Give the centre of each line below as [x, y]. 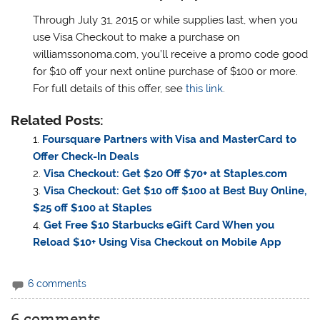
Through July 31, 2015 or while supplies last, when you [165, 20]
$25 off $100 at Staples [92, 208]
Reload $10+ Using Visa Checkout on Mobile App [157, 242]
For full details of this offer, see [109, 89]
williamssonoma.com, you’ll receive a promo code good [170, 55]
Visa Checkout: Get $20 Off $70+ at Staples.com [165, 174]
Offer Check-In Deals [85, 157]
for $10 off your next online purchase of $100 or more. [165, 72]
